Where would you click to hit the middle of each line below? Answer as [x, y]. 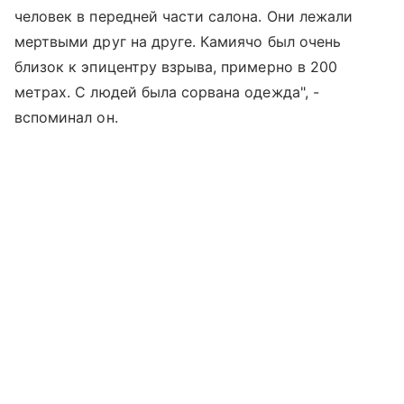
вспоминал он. [66, 118]
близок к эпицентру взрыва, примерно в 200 [176, 67]
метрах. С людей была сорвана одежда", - [167, 92]
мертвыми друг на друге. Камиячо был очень [178, 42]
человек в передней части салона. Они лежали [184, 17]
